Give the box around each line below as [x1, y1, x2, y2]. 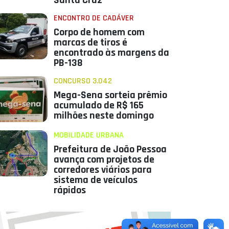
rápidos [53, 184, 86, 197]
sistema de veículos [53, 173, 138, 187]
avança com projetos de [53, 153, 154, 167]
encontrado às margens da [53, 46, 169, 60]
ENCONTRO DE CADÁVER [53, 13, 134, 24]
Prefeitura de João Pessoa [53, 143, 167, 156]
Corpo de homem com [53, 26, 145, 39]
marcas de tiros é [53, 36, 127, 50]
